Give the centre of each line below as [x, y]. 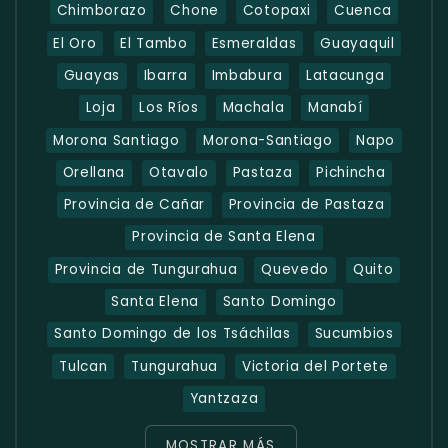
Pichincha [351, 172]
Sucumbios [354, 334]
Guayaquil [357, 43]
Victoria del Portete [315, 366]
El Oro [75, 43]
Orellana [94, 172]
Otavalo [178, 172]
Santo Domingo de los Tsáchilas [172, 334]
